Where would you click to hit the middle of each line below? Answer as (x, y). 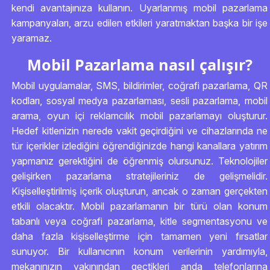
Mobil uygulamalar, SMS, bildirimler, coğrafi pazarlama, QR (140, 86)
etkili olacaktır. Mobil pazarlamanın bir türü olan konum (140, 206)
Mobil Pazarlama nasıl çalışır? (140, 64)
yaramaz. (32, 38)
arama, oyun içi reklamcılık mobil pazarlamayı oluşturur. (140, 116)
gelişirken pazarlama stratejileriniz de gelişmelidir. (140, 176)
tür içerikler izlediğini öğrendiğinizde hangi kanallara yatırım (140, 146)
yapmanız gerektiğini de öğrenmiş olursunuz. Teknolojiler (140, 161)
